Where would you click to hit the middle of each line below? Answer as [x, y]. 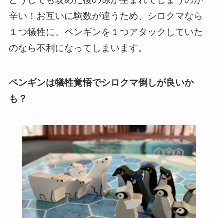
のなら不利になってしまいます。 [78, 48]
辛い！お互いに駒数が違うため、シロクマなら [106, 16]
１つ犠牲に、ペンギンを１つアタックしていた [106, 32]
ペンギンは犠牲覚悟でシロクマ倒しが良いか [101, 82]
